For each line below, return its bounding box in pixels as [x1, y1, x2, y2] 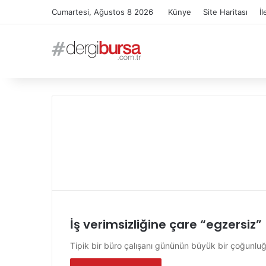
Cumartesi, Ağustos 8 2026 [52, 7, 153, 17]
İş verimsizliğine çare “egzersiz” [70, 216, 262, 233]
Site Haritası [203, 7, 248, 17]
